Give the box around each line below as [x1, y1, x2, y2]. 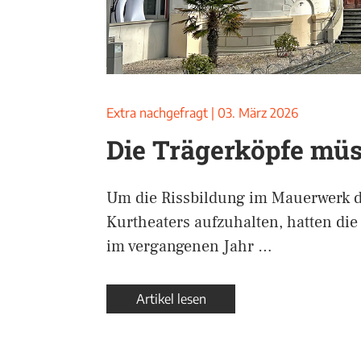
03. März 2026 [218, 105, 298, 121]
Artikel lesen [135, 291, 206, 307]
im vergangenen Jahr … [106, 236, 272, 257]
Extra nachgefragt [106, 105, 208, 121]
